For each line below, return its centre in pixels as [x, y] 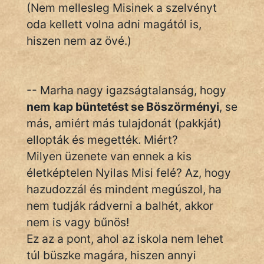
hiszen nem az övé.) [79, 41]
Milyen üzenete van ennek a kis [109, 156]
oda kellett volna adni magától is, [114, 24]
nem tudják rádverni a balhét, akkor [120, 206]
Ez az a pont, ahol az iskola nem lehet [125, 239]
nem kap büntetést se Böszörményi [123, 107]
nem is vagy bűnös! [78, 222]
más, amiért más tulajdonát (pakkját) [124, 123]
